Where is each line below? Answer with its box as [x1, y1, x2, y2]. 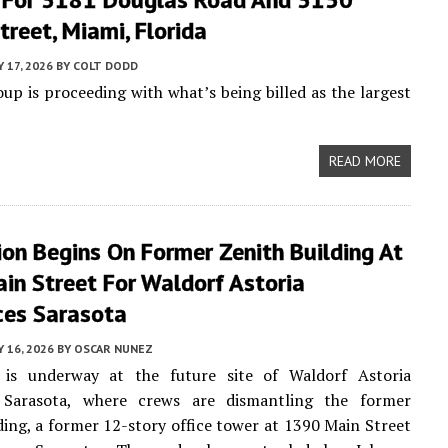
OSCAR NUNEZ [74, 341, 153, 356]
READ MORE [328, 152, 401, 170]
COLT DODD [73, 58, 138, 73]
